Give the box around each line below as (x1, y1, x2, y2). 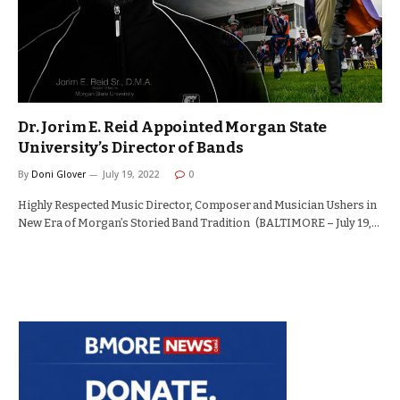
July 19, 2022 (103, 168, 159, 180)
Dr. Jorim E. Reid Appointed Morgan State (18, 118, 328, 137)
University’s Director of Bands (18, 138, 244, 157)
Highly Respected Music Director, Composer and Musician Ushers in (18, 198, 377, 212)
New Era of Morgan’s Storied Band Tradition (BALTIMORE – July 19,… (18, 216, 379, 229)
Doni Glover (31, 168, 86, 180)
